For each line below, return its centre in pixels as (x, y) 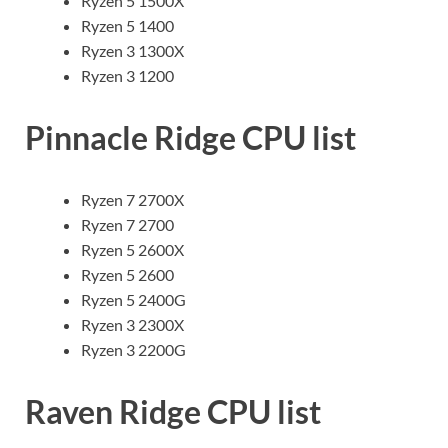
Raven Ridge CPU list (173, 411)
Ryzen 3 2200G (133, 349)
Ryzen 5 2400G (133, 299)
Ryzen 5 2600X (132, 249)
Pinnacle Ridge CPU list (190, 137)
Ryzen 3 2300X (132, 324)
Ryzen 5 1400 (127, 26)
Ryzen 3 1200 (127, 76)
